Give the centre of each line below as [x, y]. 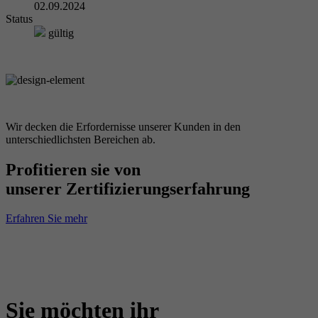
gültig [60, 33]
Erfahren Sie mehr [46, 219]
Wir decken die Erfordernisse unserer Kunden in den [123, 126]
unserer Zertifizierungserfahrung [128, 188]
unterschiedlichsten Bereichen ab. [81, 139]
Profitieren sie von [73, 169]
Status [19, 18]
